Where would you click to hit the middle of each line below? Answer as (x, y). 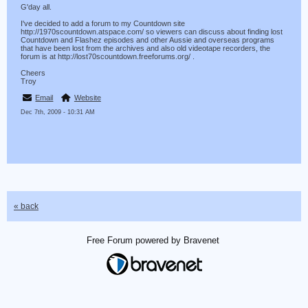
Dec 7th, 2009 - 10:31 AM (58, 112)
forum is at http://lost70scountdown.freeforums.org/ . (108, 56)
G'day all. (36, 7)
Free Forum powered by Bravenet (154, 240)
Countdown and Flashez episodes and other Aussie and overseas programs (147, 40)
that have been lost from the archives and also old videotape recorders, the (145, 48)
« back (26, 206)
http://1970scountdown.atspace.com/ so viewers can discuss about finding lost (152, 32)
